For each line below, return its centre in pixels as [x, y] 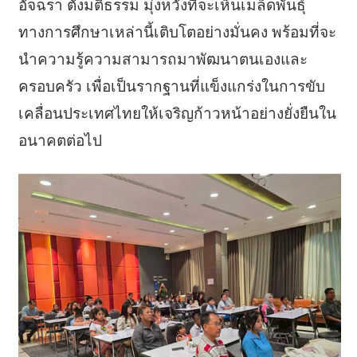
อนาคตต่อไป [60, 141]
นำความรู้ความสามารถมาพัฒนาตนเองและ [163, 59]
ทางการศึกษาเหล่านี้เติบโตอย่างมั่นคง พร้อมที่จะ [177, 32]
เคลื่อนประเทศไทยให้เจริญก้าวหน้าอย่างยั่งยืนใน [177, 114]
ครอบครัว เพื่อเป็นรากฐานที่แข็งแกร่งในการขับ [171, 86]
